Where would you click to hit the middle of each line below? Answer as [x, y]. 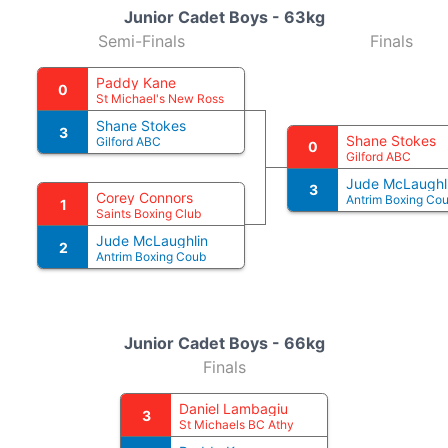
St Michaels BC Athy [236, 424]
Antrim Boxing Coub [151, 256]
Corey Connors [144, 197]
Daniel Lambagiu [233, 408]
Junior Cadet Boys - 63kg [224, 17]
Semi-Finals [141, 41]
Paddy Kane [136, 82]
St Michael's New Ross [160, 98]
